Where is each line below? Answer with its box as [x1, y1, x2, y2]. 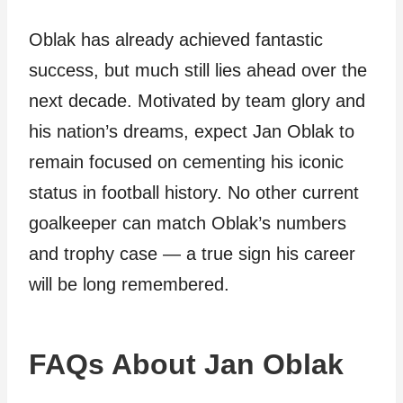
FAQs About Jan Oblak [29, 348, 344, 381]
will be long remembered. [29, 274, 229, 294]
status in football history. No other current [29, 183, 359, 202]
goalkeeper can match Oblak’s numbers [29, 213, 346, 233]
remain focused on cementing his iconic [29, 152, 344, 172]
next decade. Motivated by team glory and [29, 91, 365, 111]
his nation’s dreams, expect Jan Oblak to [29, 121, 354, 141]
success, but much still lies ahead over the [29, 60, 367, 80]
